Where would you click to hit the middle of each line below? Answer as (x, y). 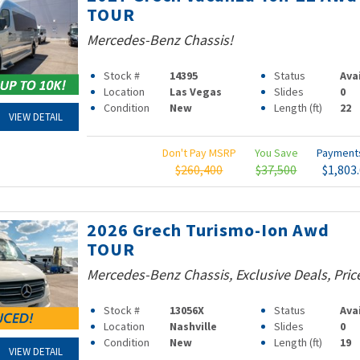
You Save (276, 153)
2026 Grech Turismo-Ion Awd (208, 230)
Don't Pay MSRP (199, 153)
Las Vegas (196, 92)
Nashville (194, 326)
